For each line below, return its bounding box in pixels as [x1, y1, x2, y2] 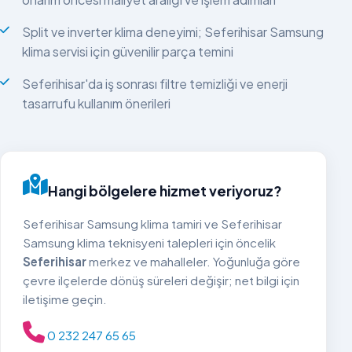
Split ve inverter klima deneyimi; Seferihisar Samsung [22, 23, 324, 40]
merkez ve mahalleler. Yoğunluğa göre [86, 253, 300, 269]
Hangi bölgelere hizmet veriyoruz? [48, 181, 281, 200]
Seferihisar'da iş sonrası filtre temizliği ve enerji [22, 75, 288, 92]
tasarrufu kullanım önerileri [22, 94, 170, 112]
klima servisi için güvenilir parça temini [22, 42, 233, 60]
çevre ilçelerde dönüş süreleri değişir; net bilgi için [23, 272, 299, 288]
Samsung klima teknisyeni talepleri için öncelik [23, 234, 276, 250]
